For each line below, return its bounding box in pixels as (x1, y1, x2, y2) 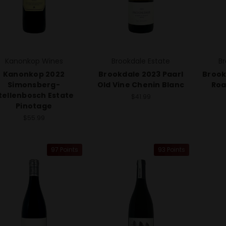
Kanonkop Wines (5, 56, 63, 67)
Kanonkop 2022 (3, 69, 65, 80)
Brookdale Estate (111, 56, 170, 67)
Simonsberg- (8, 80, 60, 90)
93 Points (157, 145, 185, 154)
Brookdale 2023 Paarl (98, 69, 183, 80)
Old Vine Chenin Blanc (97, 80, 185, 90)
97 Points (50, 145, 78, 154)
